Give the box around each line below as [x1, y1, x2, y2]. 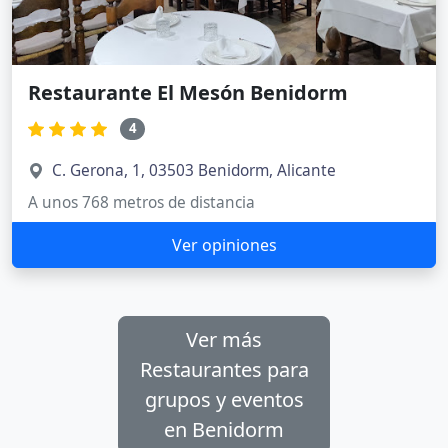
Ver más [186, 325, 262, 353]
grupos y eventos [144, 385, 304, 413]
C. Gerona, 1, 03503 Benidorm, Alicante [52, 159, 336, 181]
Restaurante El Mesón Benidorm [28, 79, 348, 107]
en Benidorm [164, 415, 284, 443]
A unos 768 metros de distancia [28, 191, 255, 213]
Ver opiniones [171, 233, 277, 256]
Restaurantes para [139, 355, 309, 383]
